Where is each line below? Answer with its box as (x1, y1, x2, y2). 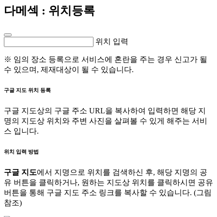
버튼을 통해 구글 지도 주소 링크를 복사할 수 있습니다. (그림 (4, 188, 212, 197)
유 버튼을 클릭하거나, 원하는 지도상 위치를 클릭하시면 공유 (4, 178, 213, 186)
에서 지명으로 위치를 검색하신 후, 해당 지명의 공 (37, 168, 207, 176)
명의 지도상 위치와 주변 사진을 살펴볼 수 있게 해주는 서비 (4, 116, 207, 125)
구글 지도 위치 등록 (4, 87, 51, 93)
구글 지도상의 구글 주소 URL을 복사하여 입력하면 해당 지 (4, 106, 206, 115)
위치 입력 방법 (4, 148, 39, 155)
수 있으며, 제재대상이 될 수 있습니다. (4, 65, 134, 74)
